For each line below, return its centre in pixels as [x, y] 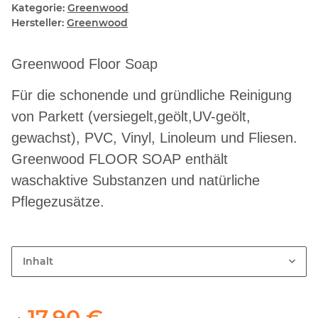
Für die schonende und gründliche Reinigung [152, 95]
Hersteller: [38, 23]
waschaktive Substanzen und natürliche [136, 181]
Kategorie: [39, 8]
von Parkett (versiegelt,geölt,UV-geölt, [131, 117]
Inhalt [38, 262]
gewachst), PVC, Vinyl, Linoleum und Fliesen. [154, 138]
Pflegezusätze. [58, 202]
